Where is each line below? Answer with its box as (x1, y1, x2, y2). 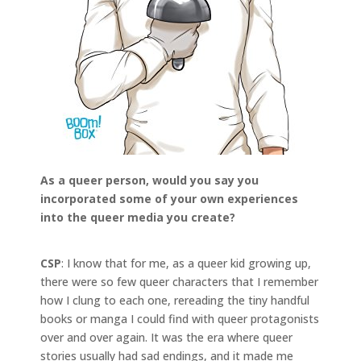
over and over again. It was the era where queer (40, 329, 293, 345)
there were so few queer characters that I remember (40, 273, 318, 289)
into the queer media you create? (40, 209, 235, 225)
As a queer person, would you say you (40, 172, 259, 188)
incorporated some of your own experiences (40, 190, 298, 206)
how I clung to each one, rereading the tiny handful (40, 292, 309, 308)
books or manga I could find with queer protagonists (40, 310, 319, 326)
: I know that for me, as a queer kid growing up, (61, 255, 311, 271)
